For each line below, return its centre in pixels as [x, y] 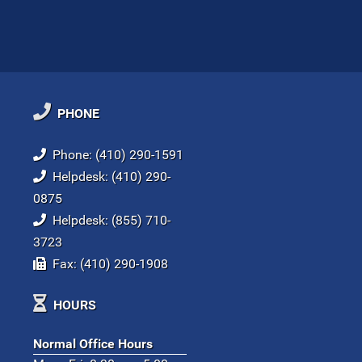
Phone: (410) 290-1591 [115, 154]
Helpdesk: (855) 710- [108, 220]
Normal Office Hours [93, 343]
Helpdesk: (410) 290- [108, 176]
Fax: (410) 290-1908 [107, 263]
